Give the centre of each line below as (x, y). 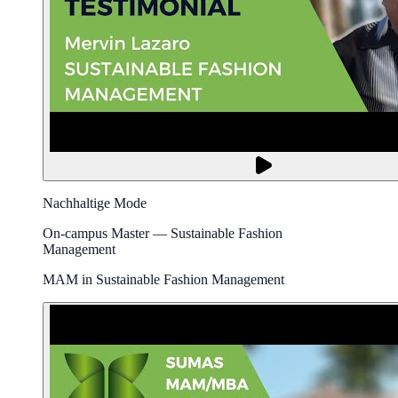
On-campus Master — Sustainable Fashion (163, 233)
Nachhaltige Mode (95, 203)
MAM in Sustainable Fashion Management (163, 279)
